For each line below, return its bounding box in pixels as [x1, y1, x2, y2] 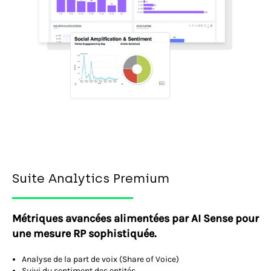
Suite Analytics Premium [12, 171, 169, 186]
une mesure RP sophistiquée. [12, 227, 156, 241]
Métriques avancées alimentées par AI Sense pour [12, 212, 259, 226]
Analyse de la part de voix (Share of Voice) [22, 254, 179, 265]
